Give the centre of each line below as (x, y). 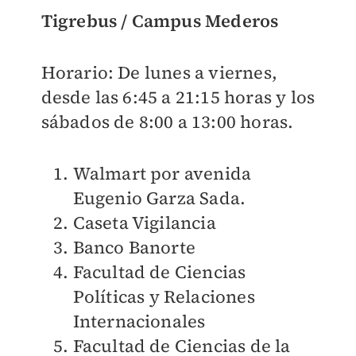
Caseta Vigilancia (144, 223)
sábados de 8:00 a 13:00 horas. (167, 122)
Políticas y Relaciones (164, 297)
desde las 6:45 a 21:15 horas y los (178, 97)
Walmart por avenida (162, 174)
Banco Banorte (134, 248)
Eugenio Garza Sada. (159, 198)
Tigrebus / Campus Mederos (160, 21)
